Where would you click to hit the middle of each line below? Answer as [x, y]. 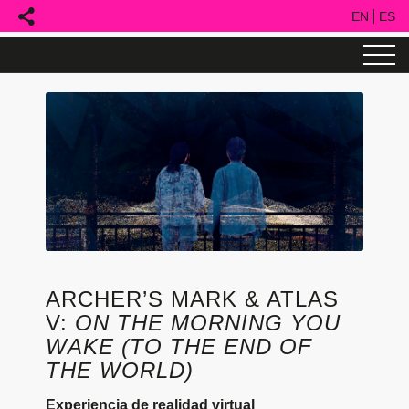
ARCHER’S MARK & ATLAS [192, 299]
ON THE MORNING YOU [208, 323]
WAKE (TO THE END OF [179, 346]
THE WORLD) [120, 370]
